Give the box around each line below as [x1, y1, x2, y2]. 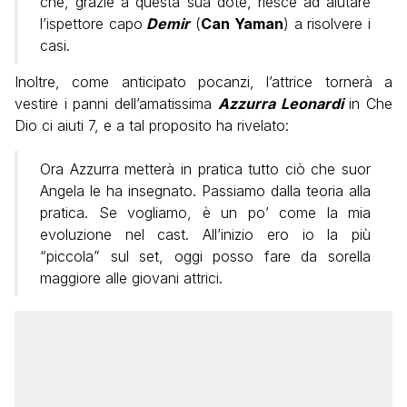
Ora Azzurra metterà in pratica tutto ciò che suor [40, 159, 371, 178]
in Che [342, 94, 393, 113]
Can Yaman [201, 14, 283, 33]
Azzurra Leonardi [217, 94, 343, 113]
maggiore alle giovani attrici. [40, 268, 223, 287]
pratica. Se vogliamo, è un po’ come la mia [40, 203, 371, 222]
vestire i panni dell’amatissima [15, 94, 218, 113]
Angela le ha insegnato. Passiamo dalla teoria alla [40, 181, 371, 200]
